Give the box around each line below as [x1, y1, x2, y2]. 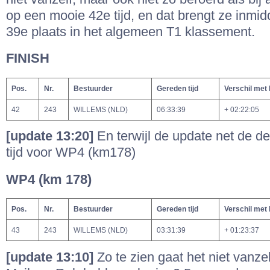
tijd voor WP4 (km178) [6, 145, 136, 160]
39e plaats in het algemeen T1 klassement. [6, 25, 259, 40]
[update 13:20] [6, 129, 97, 144]
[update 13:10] [6, 250, 97, 265]
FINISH [6, 51, 49, 66]
